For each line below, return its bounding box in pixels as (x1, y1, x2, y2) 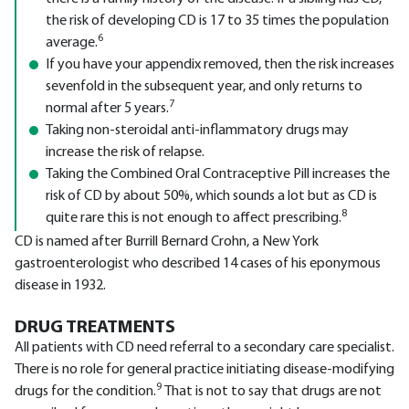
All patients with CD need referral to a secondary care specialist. (15, 341, 394, 355)
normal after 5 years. (46, 101, 169, 116)
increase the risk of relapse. (46, 145, 204, 160)
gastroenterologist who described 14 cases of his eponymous (15, 257, 381, 271)
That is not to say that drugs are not (164, 384, 382, 399)
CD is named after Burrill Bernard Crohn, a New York (15, 235, 319, 249)
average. (46, 36, 98, 50)
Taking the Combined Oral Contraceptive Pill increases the (46, 167, 390, 182)
